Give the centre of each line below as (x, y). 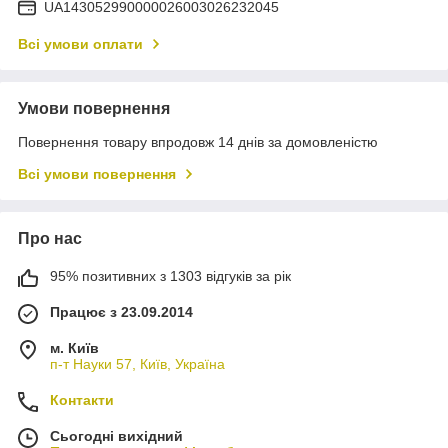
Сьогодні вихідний (116, 436)
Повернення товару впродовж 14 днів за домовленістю (198, 142)
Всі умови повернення (97, 174)
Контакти (82, 400)
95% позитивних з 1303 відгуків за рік (170, 276)
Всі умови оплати (80, 44)
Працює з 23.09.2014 (121, 312)
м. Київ (74, 348)
